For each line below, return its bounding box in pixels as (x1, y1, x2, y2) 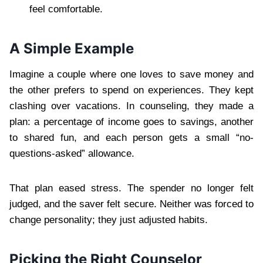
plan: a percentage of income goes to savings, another (9, 116, 254, 128)
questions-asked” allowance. (9, 148, 134, 160)
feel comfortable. (29, 4, 103, 15)
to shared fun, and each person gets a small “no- (9, 132, 254, 144)
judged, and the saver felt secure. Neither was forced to (9, 198, 254, 210)
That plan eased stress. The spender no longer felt (9, 183, 254, 194)
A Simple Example (9, 40, 134, 58)
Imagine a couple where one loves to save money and (9, 69, 254, 80)
